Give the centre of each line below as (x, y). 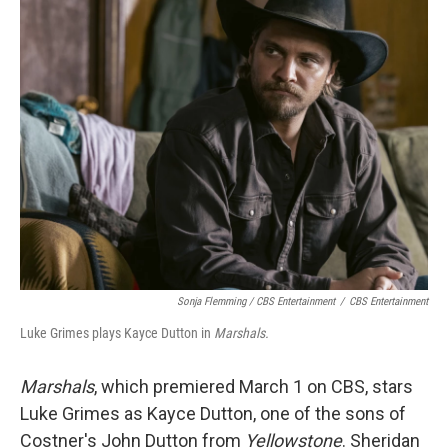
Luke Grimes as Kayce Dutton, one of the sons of (213, 413)
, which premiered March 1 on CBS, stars (253, 386)
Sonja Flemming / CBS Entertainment (256, 301)
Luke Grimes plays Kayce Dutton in (117, 333)
